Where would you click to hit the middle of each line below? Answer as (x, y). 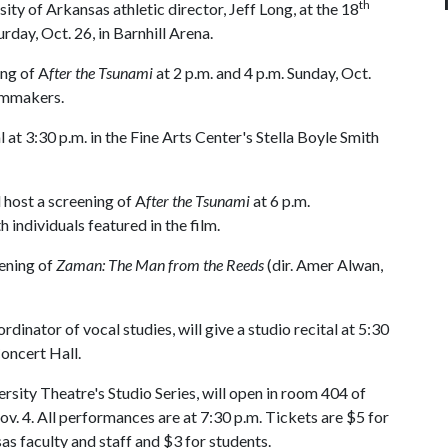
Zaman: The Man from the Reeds (160, 264)
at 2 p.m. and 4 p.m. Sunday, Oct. (262, 72)
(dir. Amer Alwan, (323, 264)
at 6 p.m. (280, 200)
